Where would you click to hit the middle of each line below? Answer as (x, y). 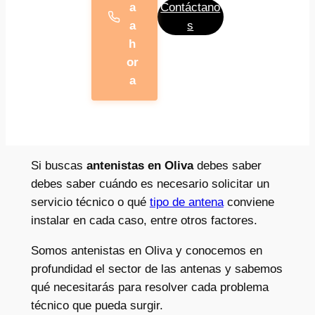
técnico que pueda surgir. (97, 306)
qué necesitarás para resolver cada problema (149, 288)
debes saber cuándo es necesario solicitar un (150, 184)
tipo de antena (186, 202)
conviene (249, 202)
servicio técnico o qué (90, 202)
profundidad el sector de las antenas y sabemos (156, 269)
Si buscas (58, 166)
